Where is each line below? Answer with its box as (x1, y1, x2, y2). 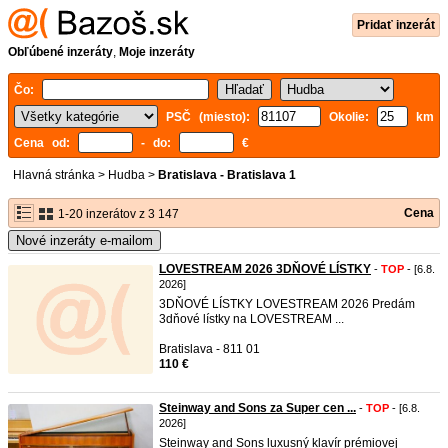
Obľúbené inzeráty (8, 45, 113, 59)
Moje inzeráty (119, 45, 195, 59)
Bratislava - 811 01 (159, 342, 260, 356)
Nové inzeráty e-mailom (16, 233, 153, 248)
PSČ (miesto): (166, 110, 258, 124)
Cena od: (14, 136, 78, 150)
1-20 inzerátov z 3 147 (55, 207, 179, 221)
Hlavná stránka (13, 168, 95, 182)
